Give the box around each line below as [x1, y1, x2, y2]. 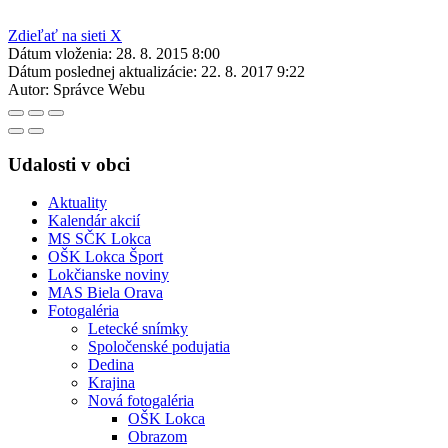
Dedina [88, 356, 134, 374]
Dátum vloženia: [8, 44, 112, 62]
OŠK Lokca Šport [48, 248, 163, 266]
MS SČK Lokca [48, 230, 151, 248]
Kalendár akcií [48, 212, 140, 230]
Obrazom [128, 428, 187, 446]
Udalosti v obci [8, 153, 130, 175]
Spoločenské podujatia [88, 338, 230, 356]
